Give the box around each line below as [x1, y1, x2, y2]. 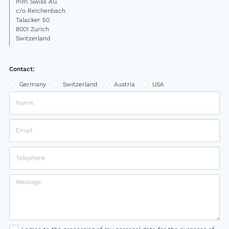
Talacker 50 [16, 16, 50, 24]
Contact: [9, 65, 35, 73]
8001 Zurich [16, 25, 49, 33]
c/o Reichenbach [16, 7, 65, 14]
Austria [114, 80, 135, 88]
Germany [19, 80, 46, 88]
